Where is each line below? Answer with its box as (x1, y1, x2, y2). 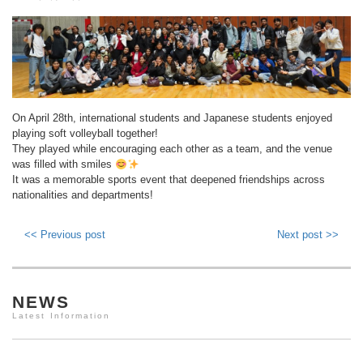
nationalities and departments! (12, 189, 153, 202)
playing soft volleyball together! (12, 127, 158, 140)
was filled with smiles (12, 158, 115, 171)
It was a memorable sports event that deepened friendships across (12, 173, 325, 186)
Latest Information (12, 311, 111, 321)
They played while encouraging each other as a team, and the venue (12, 143, 332, 156)
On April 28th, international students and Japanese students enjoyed (12, 112, 332, 125)
